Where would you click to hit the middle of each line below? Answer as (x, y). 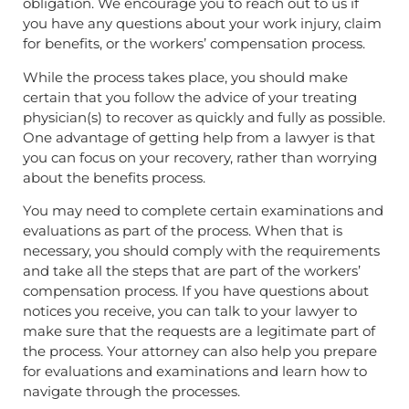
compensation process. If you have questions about (196, 291)
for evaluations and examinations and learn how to (195, 372)
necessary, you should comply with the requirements (201, 251)
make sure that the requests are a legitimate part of (199, 331)
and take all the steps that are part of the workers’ (192, 271)
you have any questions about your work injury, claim (202, 24)
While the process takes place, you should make (185, 77)
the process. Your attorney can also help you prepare (200, 351)
